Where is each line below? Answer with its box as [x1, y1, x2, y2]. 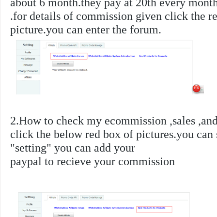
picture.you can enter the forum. [10, 23, 161, 36]
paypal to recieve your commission [10, 155, 175, 168]
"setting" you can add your [10, 141, 135, 154]
